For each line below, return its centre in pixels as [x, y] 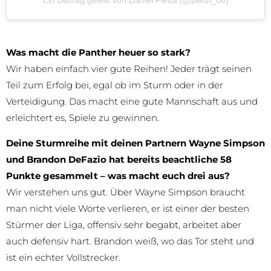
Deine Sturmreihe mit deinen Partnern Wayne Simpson [135, 143]
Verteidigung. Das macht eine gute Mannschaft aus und [132, 102]
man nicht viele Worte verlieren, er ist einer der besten [128, 209]
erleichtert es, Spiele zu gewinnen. [83, 118]
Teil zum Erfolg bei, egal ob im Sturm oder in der [115, 85]
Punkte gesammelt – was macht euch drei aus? [118, 176]
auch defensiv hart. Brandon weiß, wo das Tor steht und [130, 241]
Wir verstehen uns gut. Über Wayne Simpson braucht [126, 192]
